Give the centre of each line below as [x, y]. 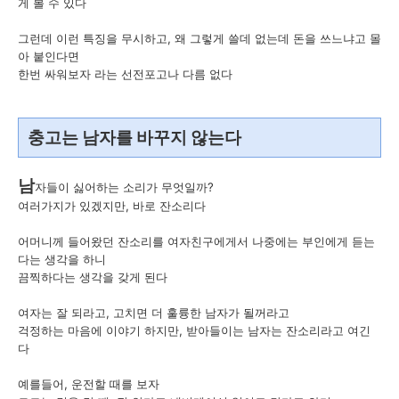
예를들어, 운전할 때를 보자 [89, 384]
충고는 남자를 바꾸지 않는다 [134, 138]
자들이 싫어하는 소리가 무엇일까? [124, 187]
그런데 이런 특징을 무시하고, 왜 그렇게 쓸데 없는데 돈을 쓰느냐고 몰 [199, 39]
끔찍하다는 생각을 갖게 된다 [93, 277]
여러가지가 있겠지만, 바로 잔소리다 [112, 206]
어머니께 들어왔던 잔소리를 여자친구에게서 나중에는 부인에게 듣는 [196, 242]
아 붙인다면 [49, 57]
